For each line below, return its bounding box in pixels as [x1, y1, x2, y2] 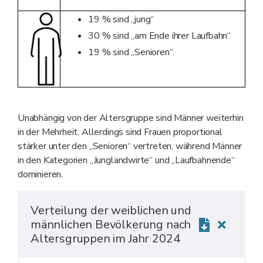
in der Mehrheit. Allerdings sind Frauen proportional [18, 126, 222, 139]
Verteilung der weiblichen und [31, 203, 191, 219]
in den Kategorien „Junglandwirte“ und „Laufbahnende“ [18, 154, 235, 167]
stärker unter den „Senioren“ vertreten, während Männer [18, 140, 242, 153]
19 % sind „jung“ [88, 13, 154, 26]
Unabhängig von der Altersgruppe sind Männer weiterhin [18, 112, 244, 125]
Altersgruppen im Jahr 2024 [31, 231, 180, 247]
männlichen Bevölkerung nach [31, 217, 191, 233]
